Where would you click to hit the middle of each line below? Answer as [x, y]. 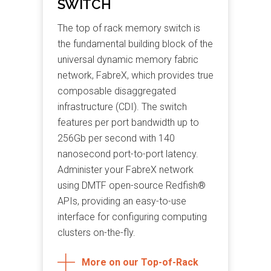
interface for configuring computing [132, 217]
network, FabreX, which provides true [135, 76]
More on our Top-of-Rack [140, 263]
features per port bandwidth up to [128, 123]
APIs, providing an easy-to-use [122, 201]
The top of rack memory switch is [129, 28]
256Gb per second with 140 [116, 139]
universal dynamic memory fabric [128, 60]
